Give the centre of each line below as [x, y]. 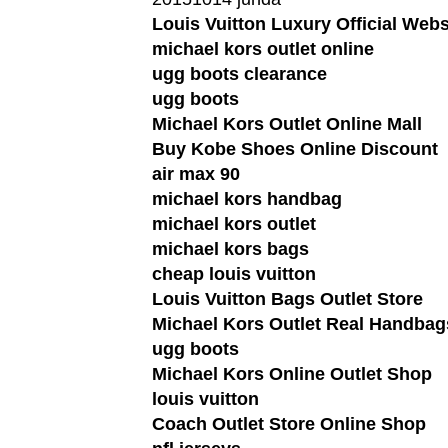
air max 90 [196, 173]
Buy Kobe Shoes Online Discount [295, 148]
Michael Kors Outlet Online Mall [287, 123]
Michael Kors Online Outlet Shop [292, 373]
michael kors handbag [247, 198]
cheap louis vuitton [234, 273]
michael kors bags [230, 248]
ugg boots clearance [239, 73]
